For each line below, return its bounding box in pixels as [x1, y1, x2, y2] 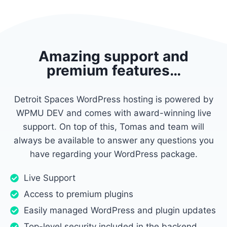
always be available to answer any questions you [13, 135, 214, 146]
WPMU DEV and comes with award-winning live [16, 108, 211, 119]
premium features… [46, 62, 181, 80]
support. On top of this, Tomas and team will [23, 122, 204, 132]
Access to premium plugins [24, 189, 133, 200]
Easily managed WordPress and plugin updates [24, 205, 216, 216]
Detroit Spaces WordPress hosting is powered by [14, 94, 213, 105]
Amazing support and [39, 48, 188, 65]
